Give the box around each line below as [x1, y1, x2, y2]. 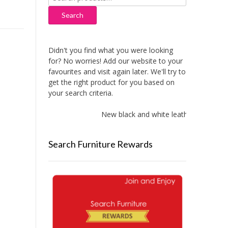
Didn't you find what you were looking [48, 45, 173, 55]
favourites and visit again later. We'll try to [48, 67, 186, 77]
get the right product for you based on [48, 77, 175, 88]
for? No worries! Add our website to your [48, 56, 183, 66]
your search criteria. [48, 88, 113, 98]
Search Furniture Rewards [48, 138, 153, 150]
